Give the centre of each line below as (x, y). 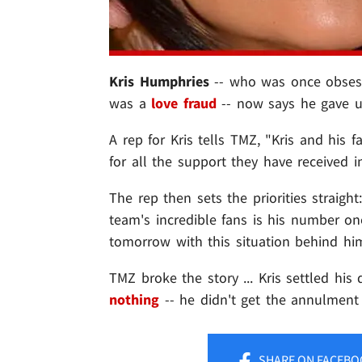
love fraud (184, 103)
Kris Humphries (159, 82)
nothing (134, 300)
